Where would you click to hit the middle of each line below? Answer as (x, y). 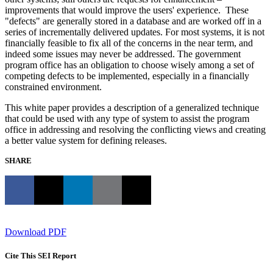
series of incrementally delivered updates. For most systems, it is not (135, 32)
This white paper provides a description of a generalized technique (132, 107)
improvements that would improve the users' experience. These (127, 10)
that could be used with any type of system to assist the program (127, 118)
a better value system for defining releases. (86, 140)
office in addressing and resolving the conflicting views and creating (135, 129)
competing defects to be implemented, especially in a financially (127, 76)
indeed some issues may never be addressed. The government (123, 54)
